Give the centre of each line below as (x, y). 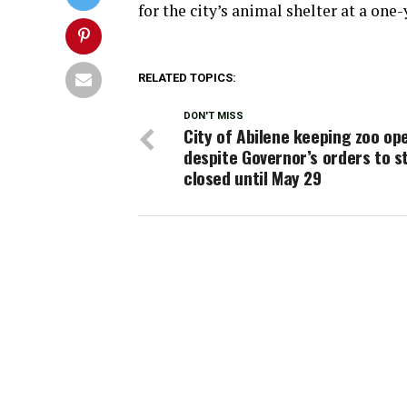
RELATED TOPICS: (187, 78)
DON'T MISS (213, 116)
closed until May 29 (253, 178)
